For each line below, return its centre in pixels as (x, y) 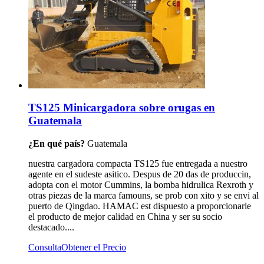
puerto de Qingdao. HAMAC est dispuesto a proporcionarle (140, 206)
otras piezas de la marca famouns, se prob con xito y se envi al (143, 195)
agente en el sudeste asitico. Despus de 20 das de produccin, (140, 174)
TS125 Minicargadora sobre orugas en (122, 108)
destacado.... (51, 227)
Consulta (45, 247)
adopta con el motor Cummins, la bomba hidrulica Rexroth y (141, 184)
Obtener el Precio (94, 247)
